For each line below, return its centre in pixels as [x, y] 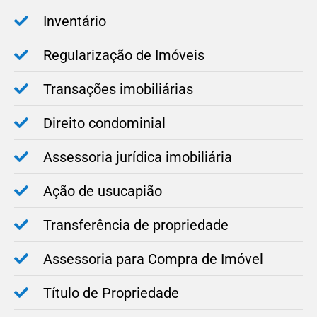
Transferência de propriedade [136, 225]
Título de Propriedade [111, 293]
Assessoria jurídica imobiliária [138, 157]
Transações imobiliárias [118, 90]
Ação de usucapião [103, 191]
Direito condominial [104, 123]
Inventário [75, 22]
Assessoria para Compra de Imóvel [153, 259]
